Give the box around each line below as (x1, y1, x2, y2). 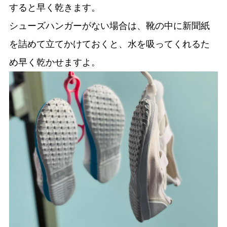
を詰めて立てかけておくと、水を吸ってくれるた (9, 39, 210, 50)
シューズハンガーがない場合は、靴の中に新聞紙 (9, 21, 210, 31)
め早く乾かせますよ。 (9, 57, 100, 68)
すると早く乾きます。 (9, 3, 100, 13)
